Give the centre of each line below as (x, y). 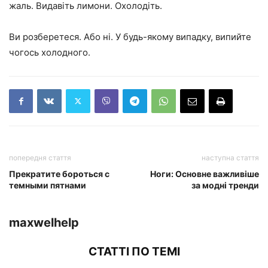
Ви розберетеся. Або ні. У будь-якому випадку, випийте (130, 36)
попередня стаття (40, 157)
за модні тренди (225, 185)
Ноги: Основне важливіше (205, 173)
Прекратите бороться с (59, 173)
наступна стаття (230, 157)
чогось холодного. (50, 52)
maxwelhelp (44, 222)
